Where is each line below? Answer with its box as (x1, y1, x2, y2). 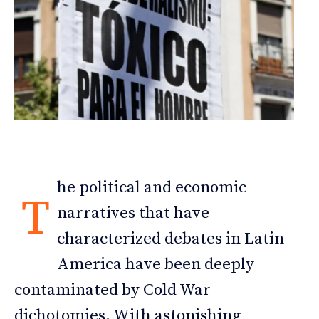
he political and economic (57, 177, 246, 199)
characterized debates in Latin (57, 229, 284, 250)
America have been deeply (57, 254, 254, 276)
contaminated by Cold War (14, 280, 211, 301)
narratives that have (57, 203, 209, 224)
